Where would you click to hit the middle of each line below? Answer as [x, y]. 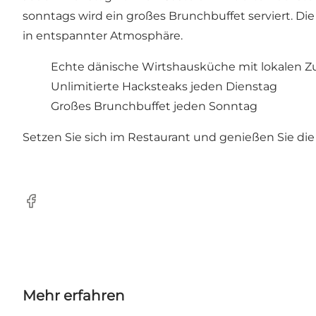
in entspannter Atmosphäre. [103, 36]
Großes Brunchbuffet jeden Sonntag [154, 107]
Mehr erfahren [74, 296]
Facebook [50, 208]
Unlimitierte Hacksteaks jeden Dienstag [164, 87]
